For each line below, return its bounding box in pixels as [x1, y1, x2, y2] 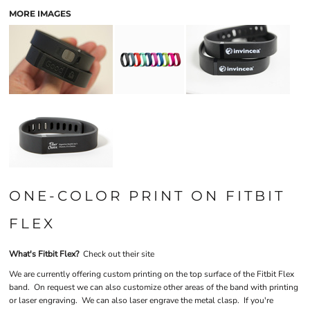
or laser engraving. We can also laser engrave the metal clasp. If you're [9, 295, 273, 306]
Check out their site [83, 248, 154, 259]
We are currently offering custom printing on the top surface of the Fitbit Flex [9, 268, 294, 280]
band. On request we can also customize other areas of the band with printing [9, 282, 298, 293]
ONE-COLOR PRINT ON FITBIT [9, 188, 285, 204]
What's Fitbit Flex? [9, 248, 83, 259]
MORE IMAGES [9, 8, 71, 19]
